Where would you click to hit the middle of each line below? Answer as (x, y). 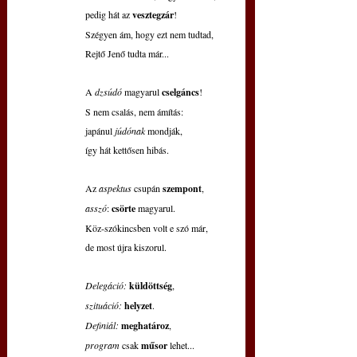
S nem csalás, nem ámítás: (134, 112)
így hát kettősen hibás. (127, 150)
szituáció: (104, 306)
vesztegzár (153, 15)
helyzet (138, 306)
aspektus (116, 188)
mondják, (165, 131)
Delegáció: (106, 286)
